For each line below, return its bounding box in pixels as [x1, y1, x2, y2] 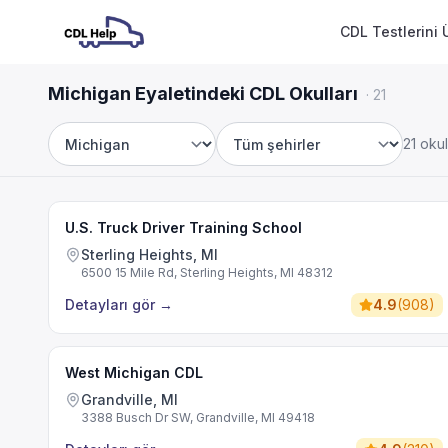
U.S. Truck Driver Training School [65, 219, 302, 236]
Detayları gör [65, 296, 155, 313]
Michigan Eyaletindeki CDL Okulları [48, 83, 358, 104]
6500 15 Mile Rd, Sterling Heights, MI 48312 [81, 265, 333, 280]
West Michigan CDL [65, 364, 203, 381]
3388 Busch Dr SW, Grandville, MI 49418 [81, 410, 315, 425]
